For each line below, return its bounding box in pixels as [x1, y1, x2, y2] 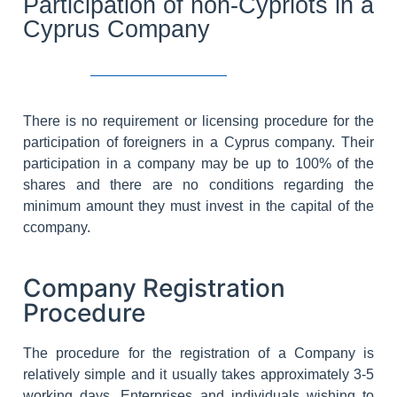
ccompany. [23, 219, 90, 235]
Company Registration [23, 273, 285, 304]
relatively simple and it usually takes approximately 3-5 [23, 367, 374, 383]
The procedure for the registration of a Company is [23, 346, 374, 362]
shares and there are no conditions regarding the [23, 176, 374, 192]
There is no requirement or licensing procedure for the [23, 113, 374, 128]
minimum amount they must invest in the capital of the [23, 198, 374, 214]
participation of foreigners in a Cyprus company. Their [23, 134, 374, 150]
